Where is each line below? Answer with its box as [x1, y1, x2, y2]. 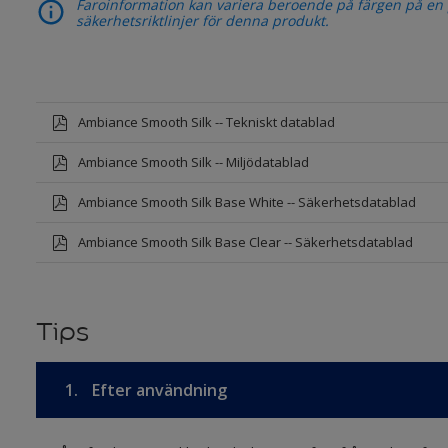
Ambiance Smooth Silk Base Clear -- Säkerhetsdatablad [77, 233, 413, 251]
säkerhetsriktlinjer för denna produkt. [75, 11, 329, 30]
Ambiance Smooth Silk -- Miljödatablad [77, 153, 309, 171]
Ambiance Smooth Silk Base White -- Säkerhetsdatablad [77, 193, 416, 211]
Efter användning [87, 379, 227, 401]
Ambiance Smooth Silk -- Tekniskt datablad [77, 113, 335, 131]
